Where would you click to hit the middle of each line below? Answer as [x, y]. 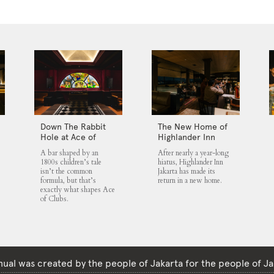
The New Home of [192, 126]
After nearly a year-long [193, 153]
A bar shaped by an [70, 153]
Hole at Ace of [68, 137]
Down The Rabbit [73, 126]
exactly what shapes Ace [78, 189]
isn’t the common [67, 171]
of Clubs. [55, 198]
